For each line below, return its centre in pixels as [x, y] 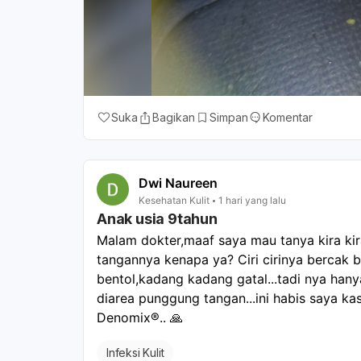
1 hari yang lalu [252, 201]
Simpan [229, 118]
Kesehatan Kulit [174, 201]
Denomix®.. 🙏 [140, 318]
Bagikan [174, 118]
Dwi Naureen [178, 183]
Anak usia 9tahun [157, 219]
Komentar [288, 118]
